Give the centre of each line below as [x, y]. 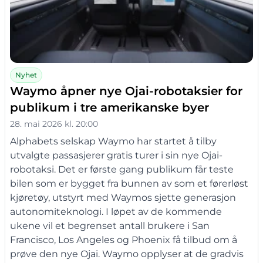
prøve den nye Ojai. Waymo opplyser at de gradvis [127, 254]
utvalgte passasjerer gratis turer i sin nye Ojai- [116, 156]
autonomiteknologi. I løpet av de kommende [116, 212]
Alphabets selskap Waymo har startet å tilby [113, 141]
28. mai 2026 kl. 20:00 [54, 124]
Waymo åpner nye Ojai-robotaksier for [126, 91]
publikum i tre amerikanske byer [109, 108]
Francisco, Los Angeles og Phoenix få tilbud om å [124, 240]
